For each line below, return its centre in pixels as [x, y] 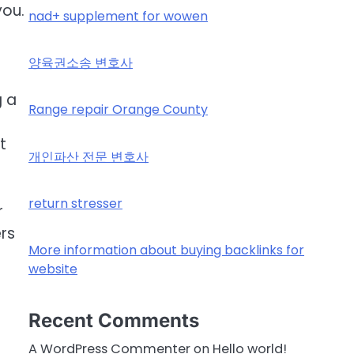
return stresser [75, 203]
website [53, 269]
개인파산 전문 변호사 [88, 156]
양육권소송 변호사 [81, 63]
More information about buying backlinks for [166, 250]
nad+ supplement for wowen [118, 17]
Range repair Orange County [118, 110]
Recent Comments [114, 321]
